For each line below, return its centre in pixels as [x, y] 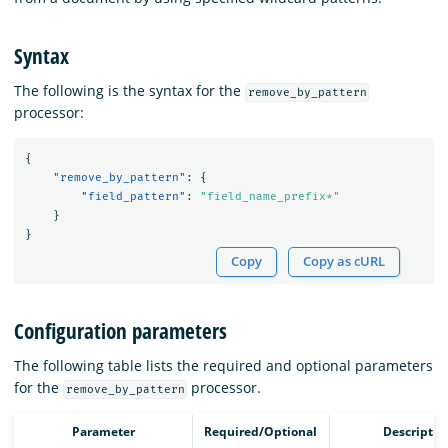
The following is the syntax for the [129, 90]
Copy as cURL [344, 261]
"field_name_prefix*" [269, 197]
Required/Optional [260, 431]
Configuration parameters [120, 330]
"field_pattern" [133, 197]
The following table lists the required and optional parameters [223, 365]
